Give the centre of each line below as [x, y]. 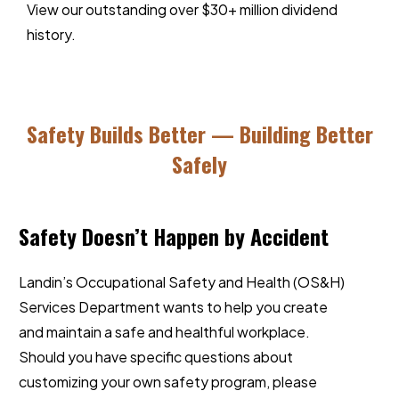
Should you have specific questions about [156, 357]
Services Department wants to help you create [173, 307]
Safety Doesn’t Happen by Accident [174, 236]
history [49, 35]
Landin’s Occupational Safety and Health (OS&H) [182, 282]
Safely [199, 164]
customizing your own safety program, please [168, 382]
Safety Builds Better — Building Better [199, 134]
